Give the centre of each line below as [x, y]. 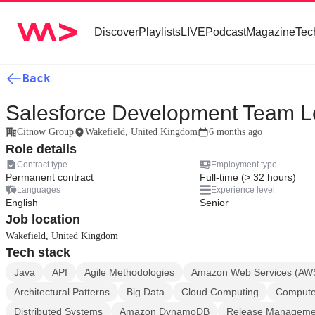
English [22, 202]
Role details [41, 149]
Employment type [244, 165]
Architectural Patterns [62, 292]
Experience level [243, 190]
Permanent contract [50, 177]
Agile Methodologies [129, 272]
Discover [116, 32]
